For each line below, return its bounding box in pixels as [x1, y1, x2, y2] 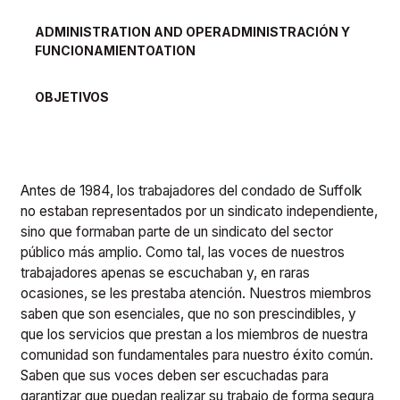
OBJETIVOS [34, 88, 109, 104]
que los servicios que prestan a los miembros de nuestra [21, 326, 369, 344]
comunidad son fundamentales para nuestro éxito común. [21, 346, 374, 364]
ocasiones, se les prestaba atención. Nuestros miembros [21, 285, 372, 303]
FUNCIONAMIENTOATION [34, 42, 196, 58]
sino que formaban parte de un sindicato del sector [21, 223, 334, 241]
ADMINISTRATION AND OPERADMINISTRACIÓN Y [34, 23, 350, 39]
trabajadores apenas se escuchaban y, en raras [21, 264, 311, 282]
